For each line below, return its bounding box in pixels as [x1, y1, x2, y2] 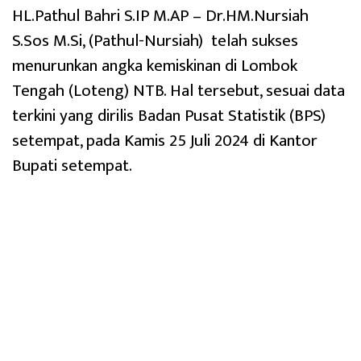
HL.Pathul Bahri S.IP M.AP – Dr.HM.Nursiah [12, 2, 309, 31]
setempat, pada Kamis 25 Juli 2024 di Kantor [12, 127, 317, 156]
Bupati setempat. [12, 151, 132, 180]
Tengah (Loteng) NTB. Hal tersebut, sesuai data [12, 77, 345, 106]
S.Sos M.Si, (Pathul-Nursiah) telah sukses [12, 27, 298, 56]
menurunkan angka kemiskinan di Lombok [12, 52, 297, 81]
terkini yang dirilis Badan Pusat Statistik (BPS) [12, 102, 326, 131]
